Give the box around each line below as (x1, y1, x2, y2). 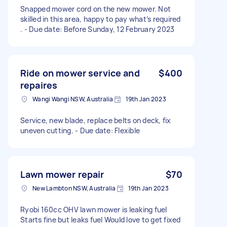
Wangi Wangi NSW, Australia (32, 94, 113, 103)
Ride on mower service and (20, 66, 140, 79)
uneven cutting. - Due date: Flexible (20, 125, 140, 135)
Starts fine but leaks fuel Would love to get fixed (20, 214, 181, 224)
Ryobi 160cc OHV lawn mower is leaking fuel (20, 204, 167, 214)
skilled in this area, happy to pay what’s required (20, 14, 181, 24)
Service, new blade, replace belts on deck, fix (20, 115, 171, 125)
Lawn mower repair (20, 168, 104, 180)
